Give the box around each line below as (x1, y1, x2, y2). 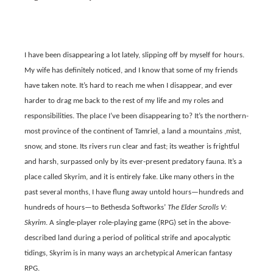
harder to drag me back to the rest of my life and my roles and (24, 96, 224, 105)
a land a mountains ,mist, (160, 127, 241, 135)
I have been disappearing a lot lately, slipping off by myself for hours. (24, 51, 244, 59)
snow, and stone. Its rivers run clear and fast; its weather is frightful (24, 142, 239, 151)
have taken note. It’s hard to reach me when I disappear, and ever (24, 81, 233, 90)
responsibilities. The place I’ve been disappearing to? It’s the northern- (24, 112, 249, 120)
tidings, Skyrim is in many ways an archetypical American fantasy (24, 249, 232, 257)
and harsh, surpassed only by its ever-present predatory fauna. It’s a (24, 157, 242, 166)
